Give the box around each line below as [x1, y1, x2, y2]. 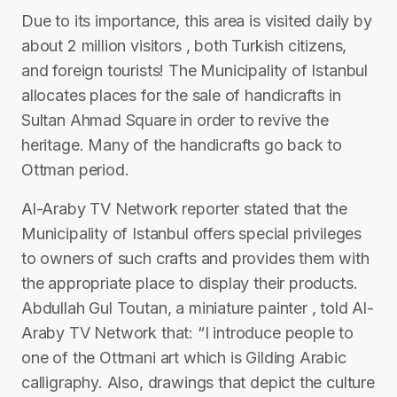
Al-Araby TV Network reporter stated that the [21, 199, 348, 218]
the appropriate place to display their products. [21, 274, 358, 292]
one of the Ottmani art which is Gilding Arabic [21, 348, 346, 367]
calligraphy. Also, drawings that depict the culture [21, 373, 375, 392]
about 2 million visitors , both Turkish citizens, [21, 36, 347, 55]
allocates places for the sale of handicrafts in [21, 86, 341, 105]
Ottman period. [21, 160, 129, 179]
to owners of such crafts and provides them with [21, 249, 370, 268]
